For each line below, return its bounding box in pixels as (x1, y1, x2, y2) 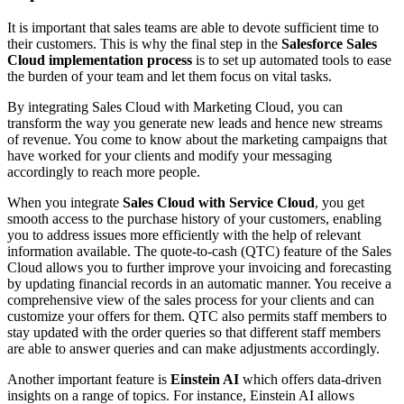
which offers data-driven (239, 371, 381, 387)
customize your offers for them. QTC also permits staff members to (7, 308, 387, 324)
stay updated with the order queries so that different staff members (7, 324, 381, 340)
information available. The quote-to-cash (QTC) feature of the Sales (7, 243, 391, 259)
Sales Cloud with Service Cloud (123, 194, 315, 210)
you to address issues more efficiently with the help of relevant (7, 226, 361, 243)
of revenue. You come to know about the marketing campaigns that (7, 131, 387, 147)
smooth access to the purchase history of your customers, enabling (7, 210, 381, 226)
